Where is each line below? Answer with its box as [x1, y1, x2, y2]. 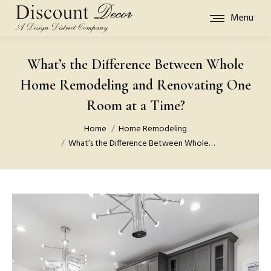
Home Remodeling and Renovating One [20, 76, 251, 94]
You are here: [12, 116, 65, 131]
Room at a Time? [86, 97, 185, 114]
